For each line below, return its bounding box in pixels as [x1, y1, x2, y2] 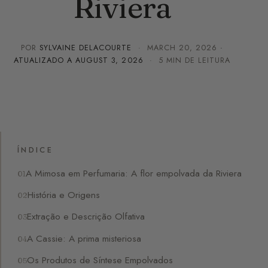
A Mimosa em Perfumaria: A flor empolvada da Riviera [26, 166, 242, 180]
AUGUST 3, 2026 [75, 54, 144, 66]
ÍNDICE [17, 145, 53, 156]
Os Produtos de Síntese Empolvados [27, 252, 173, 267]
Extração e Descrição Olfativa [27, 209, 145, 224]
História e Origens [28, 188, 100, 202]
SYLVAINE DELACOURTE [39, 42, 132, 53]
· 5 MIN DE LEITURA [143, 54, 230, 66]
